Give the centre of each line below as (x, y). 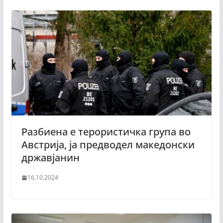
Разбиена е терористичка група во (106, 132)
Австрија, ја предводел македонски (108, 145)
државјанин (50, 158)
